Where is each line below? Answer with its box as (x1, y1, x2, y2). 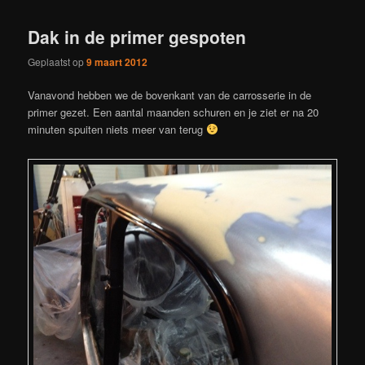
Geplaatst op (28, 54, 87, 68)
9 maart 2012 (86, 54, 148, 69)
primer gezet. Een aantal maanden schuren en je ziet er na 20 (28, 104, 319, 121)
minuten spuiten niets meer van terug (28, 121, 207, 138)
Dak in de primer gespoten (28, 24, 247, 49)
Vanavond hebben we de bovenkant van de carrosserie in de (28, 87, 312, 103)
